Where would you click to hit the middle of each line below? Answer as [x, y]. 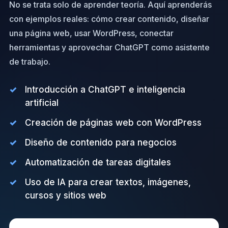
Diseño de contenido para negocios [101, 142]
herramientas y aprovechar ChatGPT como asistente [109, 47]
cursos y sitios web [65, 195]
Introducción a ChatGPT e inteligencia [105, 90]
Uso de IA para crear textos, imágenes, [108, 182]
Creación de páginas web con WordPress [113, 123]
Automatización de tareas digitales [98, 162]
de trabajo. [30, 62]
